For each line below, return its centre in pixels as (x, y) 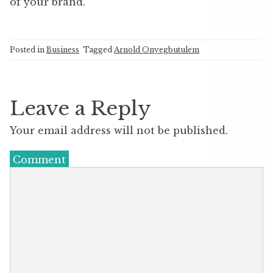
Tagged (98, 49)
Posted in (28, 49)
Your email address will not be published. (119, 130)
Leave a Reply (80, 108)
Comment (39, 159)
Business (63, 49)
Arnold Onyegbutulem (157, 49)
